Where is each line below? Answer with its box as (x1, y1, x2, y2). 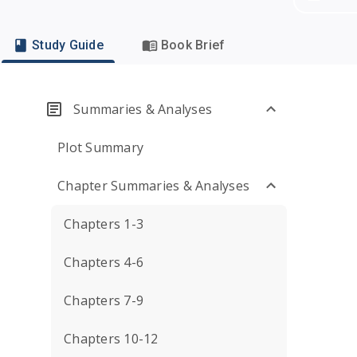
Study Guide (32, 37, 104, 53)
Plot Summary (57, 139, 143, 156)
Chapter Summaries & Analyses (57, 177, 249, 194)
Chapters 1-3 (64, 215, 143, 233)
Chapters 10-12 (64, 330, 159, 347)
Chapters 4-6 (64, 253, 143, 271)
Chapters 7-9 (64, 292, 143, 309)
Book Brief (160, 37, 226, 53)
